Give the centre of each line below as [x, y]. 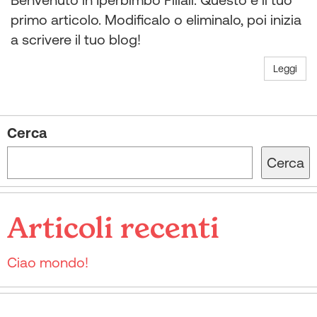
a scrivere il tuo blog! [76, 39]
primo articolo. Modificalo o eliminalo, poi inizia [156, 19]
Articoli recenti [113, 230]
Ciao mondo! [48, 262]
